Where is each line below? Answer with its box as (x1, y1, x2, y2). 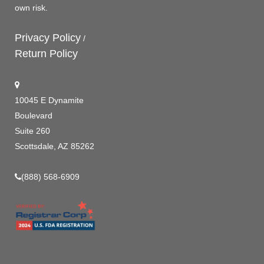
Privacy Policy (15, 32, 81, 44)
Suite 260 (15, 126, 50, 136)
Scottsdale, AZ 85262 (15, 141, 94, 151)
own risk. (15, 3, 48, 12)
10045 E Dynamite (15, 95, 84, 105)
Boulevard (15, 111, 52, 120)
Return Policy (15, 48, 78, 60)
